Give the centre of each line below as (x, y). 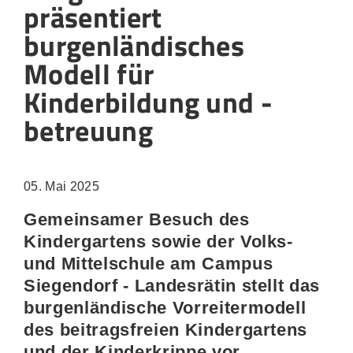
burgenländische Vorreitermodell (165, 308)
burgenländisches (134, 45)
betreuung (88, 130)
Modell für (89, 74)
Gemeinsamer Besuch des (137, 219)
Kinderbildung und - (149, 102)
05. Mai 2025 (61, 186)
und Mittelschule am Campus (149, 264)
